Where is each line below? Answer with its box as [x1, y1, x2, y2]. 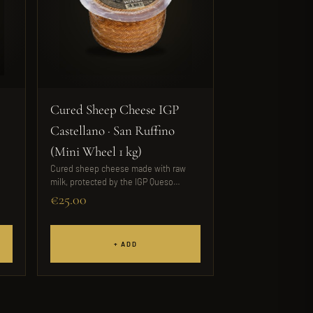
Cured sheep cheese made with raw [50, 163, 186, 174]
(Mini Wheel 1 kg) [50, 143, 142, 159]
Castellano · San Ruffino [50, 122, 175, 138]
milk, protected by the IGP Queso [50, 176, 173, 187]
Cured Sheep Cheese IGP [50, 101, 179, 117]
